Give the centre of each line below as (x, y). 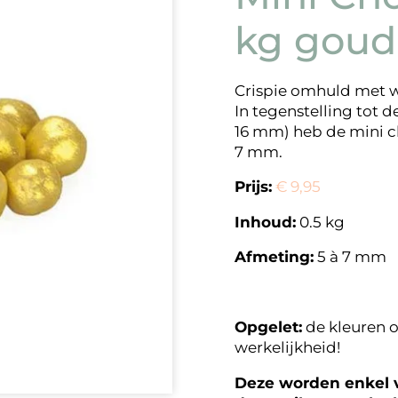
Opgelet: (268, 327)
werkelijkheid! (287, 348)
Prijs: (253, 187)
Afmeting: (274, 257)
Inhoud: (265, 222)
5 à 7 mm (350, 257)
